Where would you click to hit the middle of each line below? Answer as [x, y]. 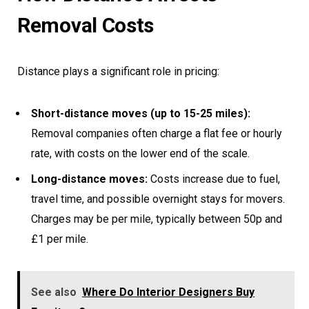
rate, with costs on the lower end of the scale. [140, 154]
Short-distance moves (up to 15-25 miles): [141, 114]
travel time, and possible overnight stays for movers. [158, 199]
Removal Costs [86, 26]
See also [54, 292]
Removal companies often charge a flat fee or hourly [157, 134]
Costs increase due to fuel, [214, 179]
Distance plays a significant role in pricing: [118, 72]
